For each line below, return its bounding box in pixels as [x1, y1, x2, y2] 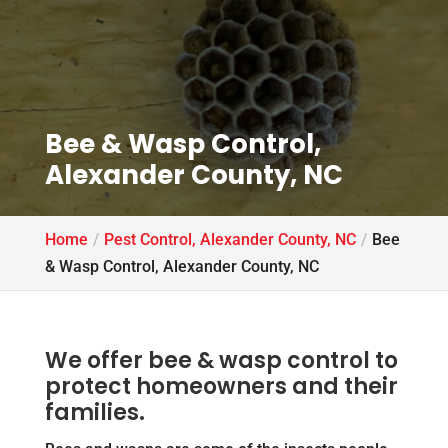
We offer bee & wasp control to [44, 345, 398, 376]
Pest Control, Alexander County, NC [103, 230, 356, 249]
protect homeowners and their [44, 371, 398, 402]
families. [44, 397, 145, 428]
